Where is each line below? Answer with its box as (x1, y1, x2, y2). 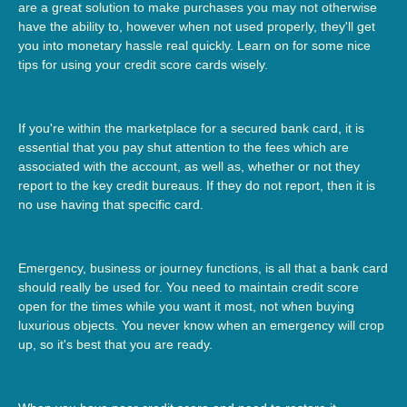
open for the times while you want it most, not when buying (18, 298, 354, 313)
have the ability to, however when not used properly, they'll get (18, 18, 375, 34)
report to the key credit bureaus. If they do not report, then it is (18, 177, 375, 193)
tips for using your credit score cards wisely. (18, 56, 268, 72)
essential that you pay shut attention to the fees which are (18, 139, 349, 154)
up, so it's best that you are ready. (18, 336, 213, 352)
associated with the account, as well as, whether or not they (18, 158, 360, 174)
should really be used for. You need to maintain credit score (18, 279, 359, 294)
